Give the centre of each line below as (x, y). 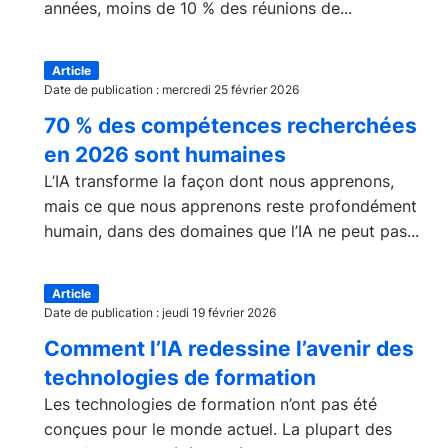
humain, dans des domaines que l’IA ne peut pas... (231, 231)
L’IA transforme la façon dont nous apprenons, (219, 181)
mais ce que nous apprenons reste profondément (230, 206)
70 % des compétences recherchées (230, 125)
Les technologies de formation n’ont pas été (210, 404)
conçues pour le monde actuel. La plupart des (218, 429)
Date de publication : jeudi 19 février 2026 (160, 312)
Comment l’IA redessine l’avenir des (229, 348)
